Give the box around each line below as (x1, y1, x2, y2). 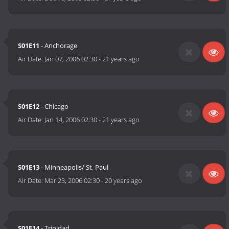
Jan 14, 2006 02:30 (44, 115, 98, 125)
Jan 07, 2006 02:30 (44, 54, 98, 64)
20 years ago (105, 176, 143, 186)
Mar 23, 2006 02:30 (44, 176, 100, 186)
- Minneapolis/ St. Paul (39, 163, 109, 172)
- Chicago (39, 102, 69, 111)
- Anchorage (39, 41, 78, 51)
